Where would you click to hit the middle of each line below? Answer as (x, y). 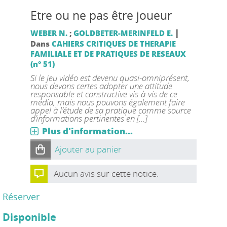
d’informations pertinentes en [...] (88, 118)
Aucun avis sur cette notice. (106, 173)
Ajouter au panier (88, 149)
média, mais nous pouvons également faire (107, 102)
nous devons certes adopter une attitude (101, 86)
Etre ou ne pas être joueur (101, 15)
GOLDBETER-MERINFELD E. (123, 33)
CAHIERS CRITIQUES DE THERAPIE (113, 43)
